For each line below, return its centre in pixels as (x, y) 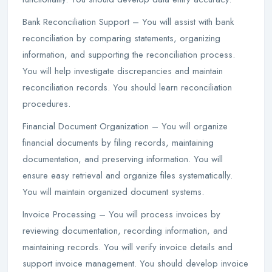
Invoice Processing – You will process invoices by (121, 214)
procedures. (46, 104)
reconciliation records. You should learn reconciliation (127, 87)
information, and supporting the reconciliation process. (129, 55)
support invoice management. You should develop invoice (135, 263)
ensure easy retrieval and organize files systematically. (127, 175)
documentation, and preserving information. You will (123, 159)
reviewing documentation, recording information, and (125, 231)
